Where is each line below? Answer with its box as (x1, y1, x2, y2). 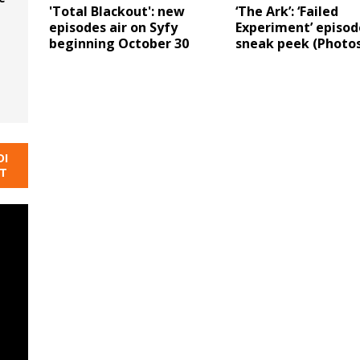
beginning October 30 (48, 35, 189, 53)
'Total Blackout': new (48, 2, 185, 21)
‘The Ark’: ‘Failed (235, 2, 338, 21)
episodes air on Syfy (48, 18, 178, 37)
